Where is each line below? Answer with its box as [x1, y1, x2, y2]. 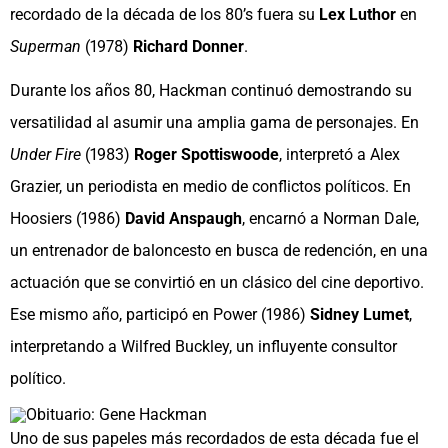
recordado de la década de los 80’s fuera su [10, 5, 319, 25]
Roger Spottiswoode [134, 145, 279, 165]
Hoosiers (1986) [10, 209, 125, 229]
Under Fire [10, 145, 81, 165]
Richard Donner [133, 37, 244, 57]
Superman [10, 37, 81, 57]
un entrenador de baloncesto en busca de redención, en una [10, 241, 428, 261]
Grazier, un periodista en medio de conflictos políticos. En [10, 177, 411, 197]
